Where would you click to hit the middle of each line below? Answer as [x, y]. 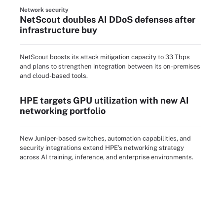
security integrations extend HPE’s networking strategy [102, 147]
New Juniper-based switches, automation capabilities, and [105, 138]
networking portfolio [63, 111]
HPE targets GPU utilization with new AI [104, 101]
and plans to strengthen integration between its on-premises [110, 67]
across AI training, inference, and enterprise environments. [107, 157]
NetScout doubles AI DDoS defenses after [108, 19]
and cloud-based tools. [54, 76]
